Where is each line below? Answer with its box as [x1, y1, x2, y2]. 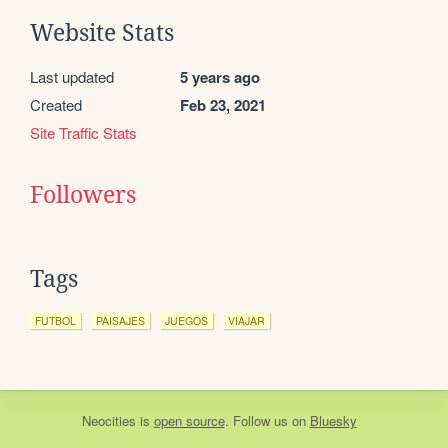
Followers [30, 181, 136, 208]
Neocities [81, 410, 136, 430]
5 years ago [180, 65, 260, 88]
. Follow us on [224, 410, 310, 430]
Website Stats [30, 19, 174, 46]
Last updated [30, 65, 114, 87]
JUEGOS [165, 312, 208, 328]
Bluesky [309, 410, 357, 430]
